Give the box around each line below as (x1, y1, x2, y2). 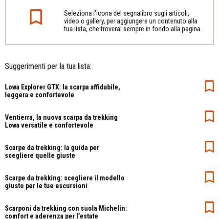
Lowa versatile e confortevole (5, 121, 93, 129)
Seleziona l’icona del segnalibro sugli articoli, (64, 9, 189, 17)
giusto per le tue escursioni (5, 181, 88, 190)
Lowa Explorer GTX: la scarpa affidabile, (5, 83, 120, 91)
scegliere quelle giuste (5, 151, 75, 159)
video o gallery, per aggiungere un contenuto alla (64, 17, 197, 25)
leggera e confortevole (5, 90, 74, 99)
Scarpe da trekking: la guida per (5, 143, 99, 152)
